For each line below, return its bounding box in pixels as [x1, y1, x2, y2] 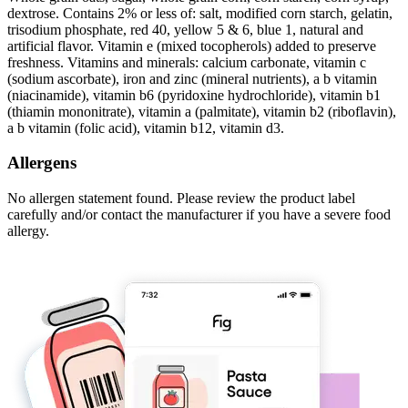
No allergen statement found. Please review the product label [7, 190, 355, 207]
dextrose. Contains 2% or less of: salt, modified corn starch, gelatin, [7, 5, 393, 21]
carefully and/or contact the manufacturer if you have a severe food [7, 207, 391, 223]
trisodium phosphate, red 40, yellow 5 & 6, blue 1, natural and [7, 21, 363, 37]
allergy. [7, 223, 49, 240]
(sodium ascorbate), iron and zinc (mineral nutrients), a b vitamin [7, 70, 377, 87]
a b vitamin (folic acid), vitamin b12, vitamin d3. [7, 119, 284, 136]
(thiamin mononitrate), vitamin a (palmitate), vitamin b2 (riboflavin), [7, 103, 396, 119]
